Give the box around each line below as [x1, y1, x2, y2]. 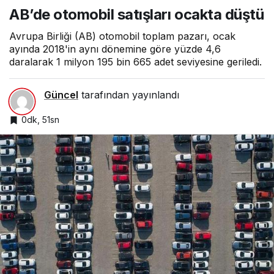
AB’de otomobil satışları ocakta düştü [9, 5, 264, 23]
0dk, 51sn [21, 114, 59, 125]
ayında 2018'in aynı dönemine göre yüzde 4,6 [9, 42, 221, 55]
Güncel [44, 88, 78, 101]
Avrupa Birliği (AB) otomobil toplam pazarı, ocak [9, 29, 235, 42]
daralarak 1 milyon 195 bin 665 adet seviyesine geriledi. [9, 55, 265, 68]
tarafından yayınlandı [78, 88, 179, 101]
